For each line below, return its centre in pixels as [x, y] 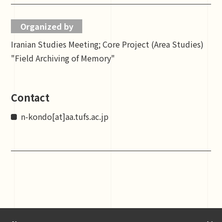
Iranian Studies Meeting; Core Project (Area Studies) [108, 44]
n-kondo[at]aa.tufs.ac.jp [65, 116]
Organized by [47, 26]
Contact [30, 97]
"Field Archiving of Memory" [63, 58]
